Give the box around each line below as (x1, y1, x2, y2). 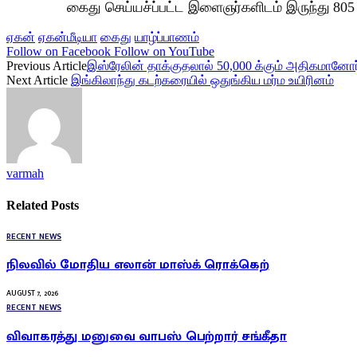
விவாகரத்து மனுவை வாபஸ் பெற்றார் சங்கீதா (6, 325, 288, 347)
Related (6, 198, 51, 212)
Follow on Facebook (6, 45, 111, 59)
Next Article (6, 73, 71, 88)
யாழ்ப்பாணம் (135, 30, 199, 45)
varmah (6, 167, 44, 181)
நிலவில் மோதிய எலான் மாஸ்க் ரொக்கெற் (6, 254, 269, 277)
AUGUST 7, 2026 (6, 287, 58, 300)
